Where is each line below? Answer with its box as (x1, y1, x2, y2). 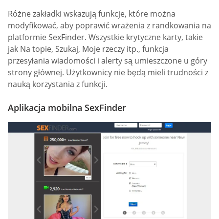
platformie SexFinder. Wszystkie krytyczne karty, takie (8, 32, 203, 43)
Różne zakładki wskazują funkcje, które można (8, 8, 175, 20)
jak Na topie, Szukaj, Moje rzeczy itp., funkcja (8, 44, 169, 55)
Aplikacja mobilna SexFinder (8, 101, 126, 113)
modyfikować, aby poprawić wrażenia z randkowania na (8, 20, 211, 31)
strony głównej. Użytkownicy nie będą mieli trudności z (8, 67, 208, 78)
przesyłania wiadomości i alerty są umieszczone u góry (8, 55, 207, 66)
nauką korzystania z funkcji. (8, 79, 108, 90)
